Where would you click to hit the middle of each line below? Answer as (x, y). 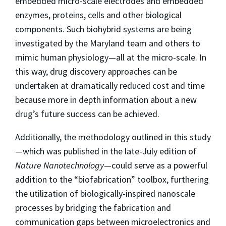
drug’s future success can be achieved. (87, 114)
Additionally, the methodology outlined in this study (113, 137)
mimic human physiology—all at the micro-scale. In (111, 57)
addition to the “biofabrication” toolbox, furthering (112, 179)
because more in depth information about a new (106, 99)
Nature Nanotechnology (60, 165)
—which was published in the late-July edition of (106, 151)
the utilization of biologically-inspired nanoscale (105, 193)
